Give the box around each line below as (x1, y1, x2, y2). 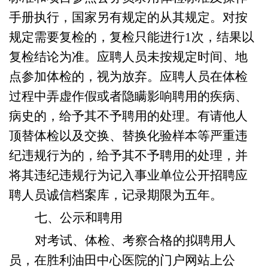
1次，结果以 (185, 30, 254, 44)
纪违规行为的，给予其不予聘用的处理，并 (9, 148, 248, 163)
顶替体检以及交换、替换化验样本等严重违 (9, 129, 248, 143)
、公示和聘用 (47, 211, 123, 225)
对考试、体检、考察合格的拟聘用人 (35, 233, 236, 248)
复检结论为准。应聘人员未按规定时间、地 (9, 50, 248, 64)
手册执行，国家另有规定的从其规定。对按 (9, 10, 248, 25)
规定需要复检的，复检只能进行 (9, 30, 185, 44)
